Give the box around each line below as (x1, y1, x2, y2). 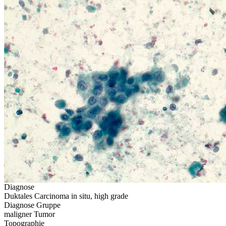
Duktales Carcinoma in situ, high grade (4, 191, 128, 200)
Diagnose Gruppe (4, 200, 61, 209)
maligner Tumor (4, 209, 55, 218)
